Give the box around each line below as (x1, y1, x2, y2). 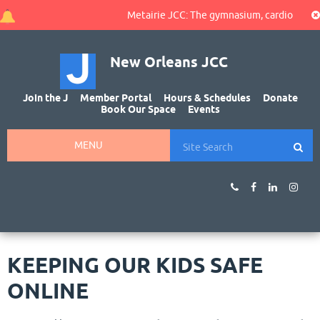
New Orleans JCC (110, 54, 228, 71)
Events (187, 104, 220, 115)
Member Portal (79, 92, 151, 104)
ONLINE (7, 278, 89, 304)
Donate (262, 92, 298, 104)
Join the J (22, 92, 68, 104)
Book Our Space (100, 104, 176, 115)
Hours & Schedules (163, 92, 251, 104)
